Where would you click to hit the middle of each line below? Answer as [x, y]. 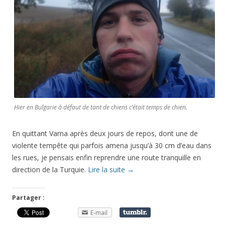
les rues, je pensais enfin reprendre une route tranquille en [106, 157]
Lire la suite [107, 169]
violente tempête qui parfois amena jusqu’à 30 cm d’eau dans [112, 145]
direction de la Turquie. [50, 169]
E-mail [99, 212]
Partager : [28, 197]
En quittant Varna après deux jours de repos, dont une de [105, 133]
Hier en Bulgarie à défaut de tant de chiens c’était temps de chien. [101, 107]
